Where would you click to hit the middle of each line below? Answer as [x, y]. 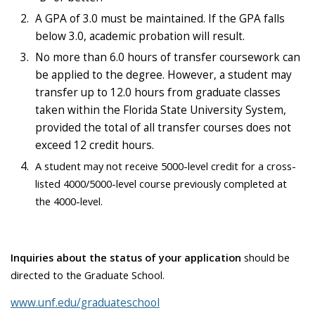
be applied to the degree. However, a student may [163, 75]
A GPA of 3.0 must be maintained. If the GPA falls [160, 18]
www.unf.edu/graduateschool [85, 303]
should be [267, 257]
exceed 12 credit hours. [95, 145]
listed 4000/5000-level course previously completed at [161, 183]
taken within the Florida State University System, [161, 110]
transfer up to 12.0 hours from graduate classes [158, 92]
